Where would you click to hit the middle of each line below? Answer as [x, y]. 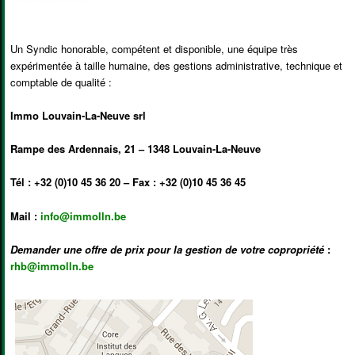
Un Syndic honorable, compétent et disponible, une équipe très [155, 49]
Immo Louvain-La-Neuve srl [78, 116]
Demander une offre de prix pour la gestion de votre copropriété [168, 249]
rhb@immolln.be [52, 265]
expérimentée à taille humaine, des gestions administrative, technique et [177, 66]
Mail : [26, 216]
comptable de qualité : [61, 82]
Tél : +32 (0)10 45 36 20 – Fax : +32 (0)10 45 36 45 [128, 182]
